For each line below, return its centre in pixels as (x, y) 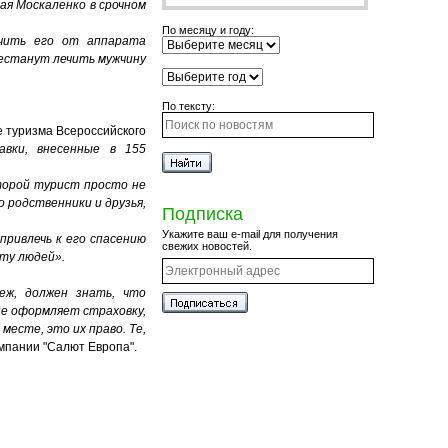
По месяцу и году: (208, 30)
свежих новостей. (207, 246)
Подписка (202, 214)
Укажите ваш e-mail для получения (250, 234)
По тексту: (188, 106)
